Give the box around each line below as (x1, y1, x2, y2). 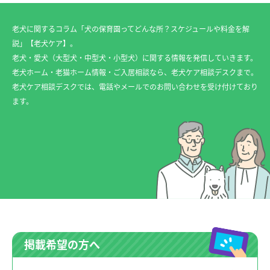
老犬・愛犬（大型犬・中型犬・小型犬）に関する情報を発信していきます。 (12, 53, 257, 63)
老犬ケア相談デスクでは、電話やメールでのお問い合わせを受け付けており (12, 82, 258, 92)
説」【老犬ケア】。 (12, 39, 77, 49)
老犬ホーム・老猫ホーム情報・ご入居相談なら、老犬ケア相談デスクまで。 (12, 67, 258, 78)
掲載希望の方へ (24, 237, 100, 252)
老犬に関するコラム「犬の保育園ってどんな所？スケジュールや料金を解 (12, 24, 250, 34)
